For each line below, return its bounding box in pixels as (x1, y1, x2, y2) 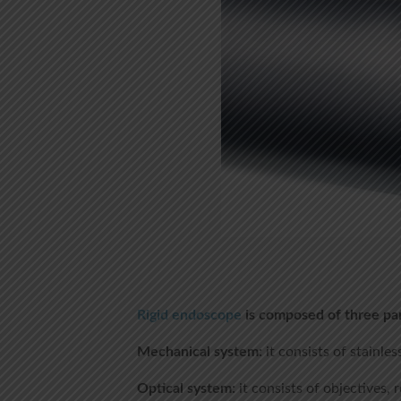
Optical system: (136, 381, 235, 396)
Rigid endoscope (136, 308, 242, 322)
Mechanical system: (136, 345, 262, 359)
